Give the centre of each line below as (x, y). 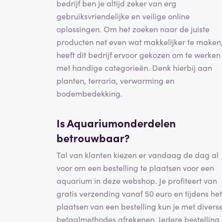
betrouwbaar (90, 138)
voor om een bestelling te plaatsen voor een (135, 167)
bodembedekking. (89, 93)
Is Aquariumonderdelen (116, 123)
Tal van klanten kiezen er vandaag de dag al (138, 154)
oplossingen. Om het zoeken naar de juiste (133, 29)
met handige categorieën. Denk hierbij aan (134, 68)
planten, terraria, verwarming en (115, 81)
